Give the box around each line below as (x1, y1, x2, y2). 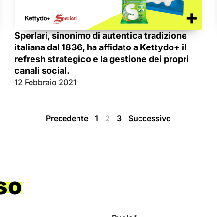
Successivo (128, 113, 171, 124)
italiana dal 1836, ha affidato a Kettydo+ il (15, 42, 186, 53)
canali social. (15, 65, 70, 76)
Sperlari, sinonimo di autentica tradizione (15, 31, 187, 41)
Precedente (46, 113, 88, 124)
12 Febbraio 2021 (15, 77, 77, 88)
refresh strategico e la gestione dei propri (15, 54, 189, 64)
